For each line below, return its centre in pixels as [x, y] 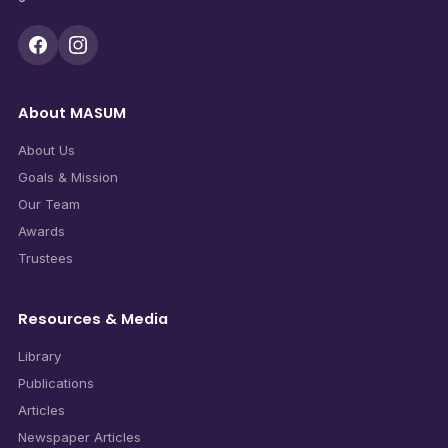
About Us [46, 149]
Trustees [45, 257]
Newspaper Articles [79, 436]
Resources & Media [92, 318]
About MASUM [71, 112]
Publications [55, 382]
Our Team [48, 203]
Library [39, 355]
